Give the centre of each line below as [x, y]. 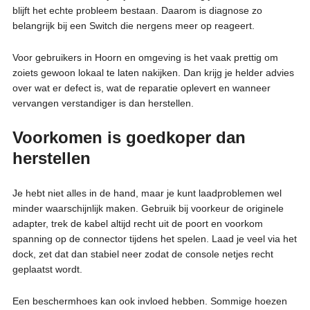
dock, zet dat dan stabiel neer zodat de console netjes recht [143, 254]
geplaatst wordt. [47, 269]
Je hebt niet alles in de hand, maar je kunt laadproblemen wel [147, 193]
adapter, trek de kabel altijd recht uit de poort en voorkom [137, 223]
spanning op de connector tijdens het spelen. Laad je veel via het [154, 238]
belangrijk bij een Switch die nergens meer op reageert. [133, 25]
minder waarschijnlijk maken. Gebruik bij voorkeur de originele [148, 208]
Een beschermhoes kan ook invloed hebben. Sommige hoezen [149, 301]
